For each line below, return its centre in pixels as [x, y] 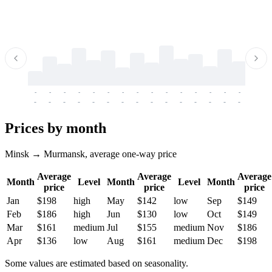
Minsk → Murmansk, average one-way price [91, 154]
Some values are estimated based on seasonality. [97, 263]
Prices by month [56, 128]
